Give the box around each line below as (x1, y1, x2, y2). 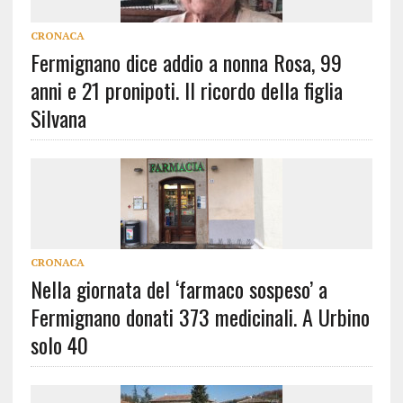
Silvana (30, 102, 86, 135)
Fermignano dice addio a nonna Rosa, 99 (30, 46, 342, 79)
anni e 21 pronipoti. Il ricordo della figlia (30, 74, 343, 107)
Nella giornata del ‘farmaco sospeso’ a (30, 273, 327, 306)
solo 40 (30, 328, 88, 362)
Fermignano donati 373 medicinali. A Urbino (30, 300, 370, 334)
